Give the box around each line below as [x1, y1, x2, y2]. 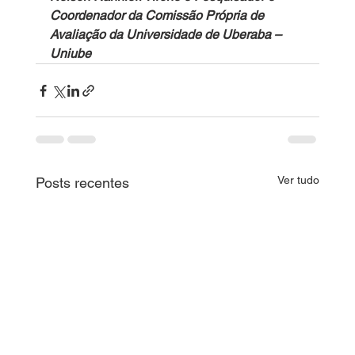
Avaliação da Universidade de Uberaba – [49, 27, 284, 43]
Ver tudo [277, 174, 320, 187]
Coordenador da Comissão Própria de [49, 8, 267, 24]
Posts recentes [35, 174, 129, 192]
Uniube [49, 46, 94, 62]
